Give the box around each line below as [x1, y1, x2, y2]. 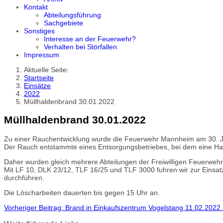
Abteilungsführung [44, 11, 101, 19]
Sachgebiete [44, 19, 83, 27]
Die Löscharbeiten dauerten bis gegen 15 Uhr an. [4, 188, 160, 197]
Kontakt [24, 3, 48, 11]
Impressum [24, 51, 59, 59]
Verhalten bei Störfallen [44, 43, 117, 51]
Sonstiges [24, 27, 55, 35]
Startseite [24, 74, 54, 82]
